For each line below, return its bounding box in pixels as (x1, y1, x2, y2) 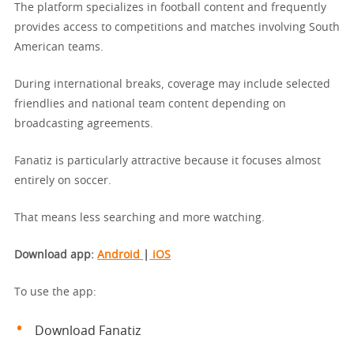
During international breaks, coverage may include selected (14, 78, 330, 90)
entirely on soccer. (14, 175, 111, 186)
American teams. (14, 41, 104, 53)
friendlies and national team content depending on (14, 98, 286, 110)
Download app (14, 249, 91, 261)
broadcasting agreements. (14, 118, 153, 130)
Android (97, 249, 143, 261)
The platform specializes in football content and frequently (14, 2, 326, 13)
